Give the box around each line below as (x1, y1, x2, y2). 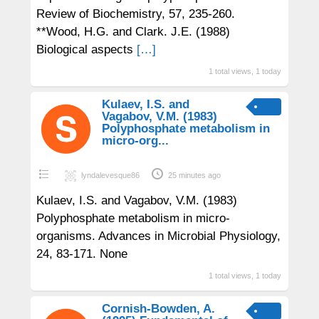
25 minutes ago (167, 170, 221, 179)
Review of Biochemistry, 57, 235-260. (36, 6, 235, 21)
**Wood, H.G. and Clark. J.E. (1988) (36, 24, 230, 38)
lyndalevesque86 (80, 170, 140, 179)
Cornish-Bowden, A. (101, 301, 215, 315)
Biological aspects (36, 42, 137, 56)
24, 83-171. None (36, 246, 127, 261)
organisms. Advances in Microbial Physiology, (36, 229, 281, 243)
